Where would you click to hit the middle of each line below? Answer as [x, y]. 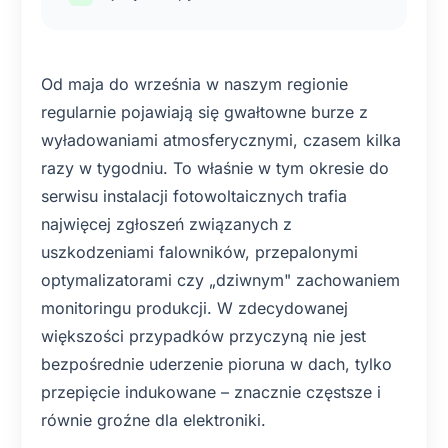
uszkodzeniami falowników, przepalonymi [199, 252]
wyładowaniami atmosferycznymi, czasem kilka [221, 140]
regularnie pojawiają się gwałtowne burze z [204, 112]
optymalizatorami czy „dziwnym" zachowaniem [220, 280]
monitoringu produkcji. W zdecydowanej [194, 308]
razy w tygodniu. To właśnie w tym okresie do [215, 168]
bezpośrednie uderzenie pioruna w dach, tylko [216, 364]
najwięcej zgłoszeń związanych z [166, 224]
